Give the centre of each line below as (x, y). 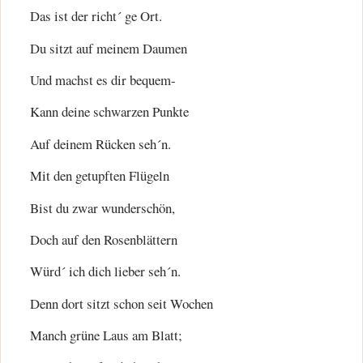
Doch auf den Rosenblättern (104, 239)
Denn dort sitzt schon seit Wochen (122, 303)
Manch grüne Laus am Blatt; (106, 335)
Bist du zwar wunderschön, (102, 207)
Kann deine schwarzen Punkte (109, 112)
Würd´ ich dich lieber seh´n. (105, 271)
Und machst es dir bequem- (103, 79)
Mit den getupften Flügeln (100, 176)
